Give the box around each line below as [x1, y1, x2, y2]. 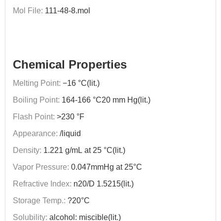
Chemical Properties [13, 58, 127, 71]
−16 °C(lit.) [61, 79, 100, 87]
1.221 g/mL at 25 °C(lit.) [41, 146, 125, 154]
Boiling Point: [13, 96, 60, 104]
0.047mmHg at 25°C [69, 163, 142, 171]
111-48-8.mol [45, 6, 90, 15]
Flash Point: [13, 112, 55, 121]
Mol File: [13, 6, 43, 15]
